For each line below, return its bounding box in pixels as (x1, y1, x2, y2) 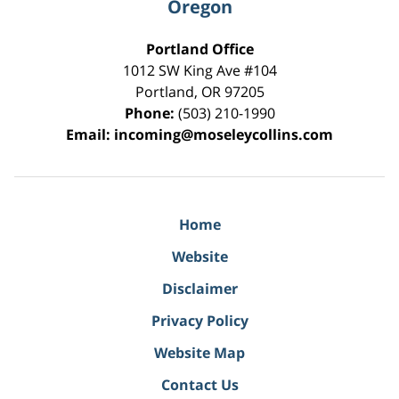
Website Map (154, 343, 245, 363)
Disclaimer (161, 279, 238, 299)
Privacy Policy (151, 311, 248, 331)
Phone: (124, 103, 178, 124)
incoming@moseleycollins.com (114, 125, 333, 145)
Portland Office (145, 39, 254, 60)
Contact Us (160, 375, 239, 395)
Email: (66, 125, 114, 145)
